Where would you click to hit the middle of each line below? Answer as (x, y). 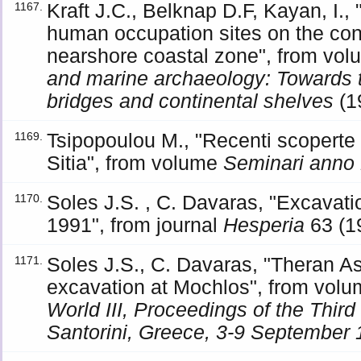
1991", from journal (135, 225)
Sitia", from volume (135, 163)
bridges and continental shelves (191, 101)
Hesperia (264, 225)
